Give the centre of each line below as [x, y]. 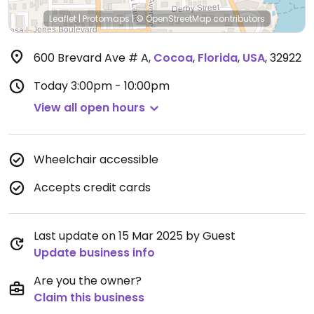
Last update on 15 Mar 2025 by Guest [135, 236]
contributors [238, 19]
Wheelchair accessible [96, 159]
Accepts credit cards [92, 187]
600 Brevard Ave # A [91, 58]
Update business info [94, 253]
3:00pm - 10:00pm [120, 86]
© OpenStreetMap [173, 19]
